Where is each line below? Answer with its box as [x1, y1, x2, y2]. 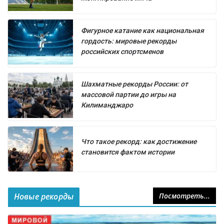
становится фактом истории [81, 147, 174, 156]
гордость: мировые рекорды [81, 36, 176, 45]
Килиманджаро [81, 100, 133, 109]
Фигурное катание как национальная [81, 26, 204, 34]
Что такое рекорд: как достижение [81, 137, 196, 145]
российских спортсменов [81, 47, 163, 55]
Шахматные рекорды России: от [81, 79, 188, 88]
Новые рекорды [14, 190, 74, 202]
